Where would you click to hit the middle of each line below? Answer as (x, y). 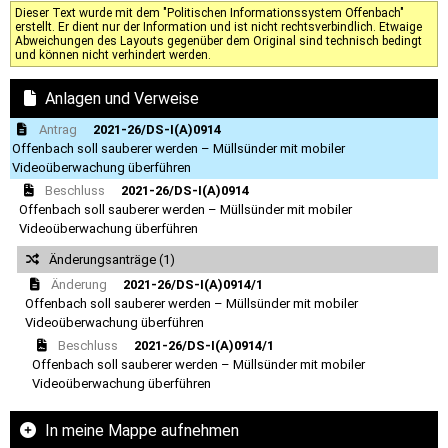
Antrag (57, 129)
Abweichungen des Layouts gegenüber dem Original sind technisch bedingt (218, 40)
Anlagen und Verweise (122, 98)
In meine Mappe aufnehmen (140, 430)
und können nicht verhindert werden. (113, 54)
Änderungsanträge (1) (111, 259)
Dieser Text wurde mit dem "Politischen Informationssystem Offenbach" (209, 12)
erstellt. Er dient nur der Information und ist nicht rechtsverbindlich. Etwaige (218, 26)
